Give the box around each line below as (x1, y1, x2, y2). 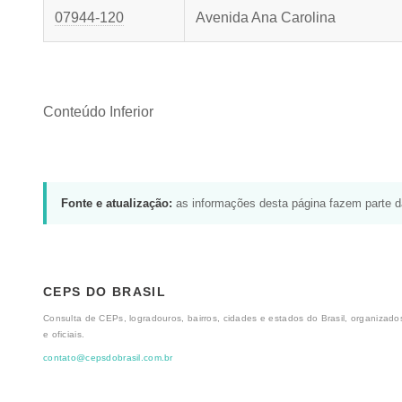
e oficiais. (43, 329, 85, 340)
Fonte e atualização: (61, 196, 172, 210)
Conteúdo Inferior (43, 104, 153, 119)
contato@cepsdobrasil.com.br (43, 352, 173, 363)
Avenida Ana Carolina (196, 10, 336, 25)
